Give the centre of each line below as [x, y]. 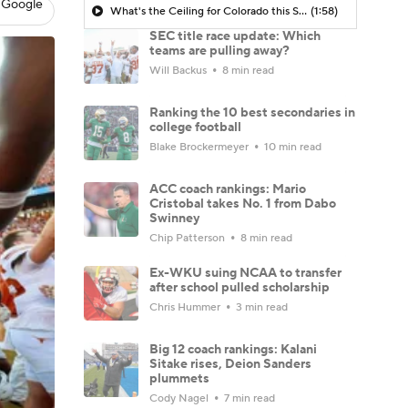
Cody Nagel [180, 398]
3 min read [260, 307]
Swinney [174, 218]
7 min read [248, 398]
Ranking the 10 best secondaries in [252, 112]
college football [195, 127]
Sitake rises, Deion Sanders [230, 364]
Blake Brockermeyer [200, 147]
